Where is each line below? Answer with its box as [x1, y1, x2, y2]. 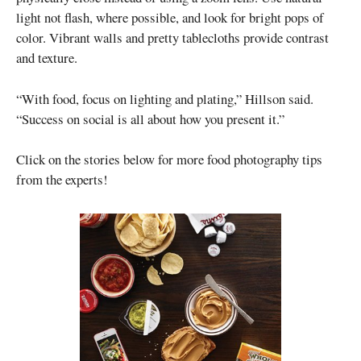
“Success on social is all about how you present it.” [16, 109, 284, 128]
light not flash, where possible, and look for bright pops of [16, 8, 324, 27]
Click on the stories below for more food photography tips [16, 149, 322, 168]
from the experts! [16, 169, 108, 189]
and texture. [16, 48, 77, 68]
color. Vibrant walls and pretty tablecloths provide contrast [16, 28, 329, 48]
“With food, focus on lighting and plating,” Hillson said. [16, 89, 313, 108]
